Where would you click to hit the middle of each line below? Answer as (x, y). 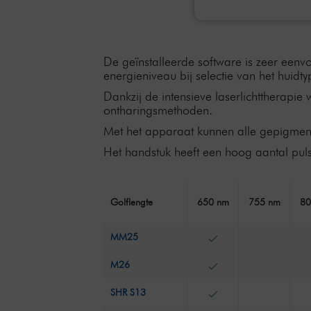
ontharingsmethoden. (158, 110)
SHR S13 (128, 292)
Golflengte (132, 202)
